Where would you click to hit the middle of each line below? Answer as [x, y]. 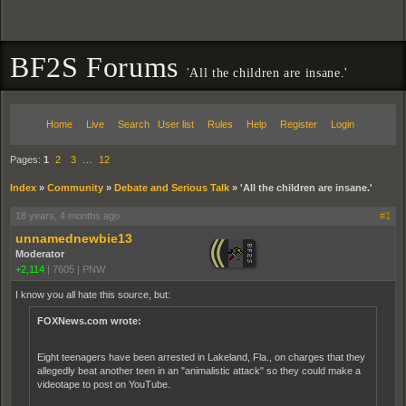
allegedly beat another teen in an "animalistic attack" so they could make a [199, 371]
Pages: [27, 159]
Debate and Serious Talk [172, 188]
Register [299, 124]
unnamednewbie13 [74, 238]
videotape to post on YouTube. [104, 384]
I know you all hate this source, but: [93, 295]
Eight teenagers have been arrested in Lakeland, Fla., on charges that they [201, 357]
